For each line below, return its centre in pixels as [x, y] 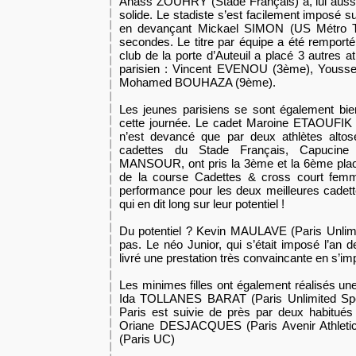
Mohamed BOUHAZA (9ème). [197, 82]
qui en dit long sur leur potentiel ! [202, 204]
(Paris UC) [147, 339]
